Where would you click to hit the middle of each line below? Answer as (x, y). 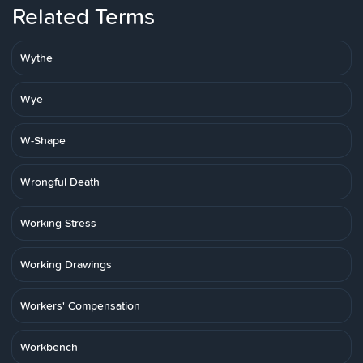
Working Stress (58, 223)
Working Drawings (66, 264)
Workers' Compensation (80, 305)
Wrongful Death (60, 181)
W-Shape (43, 140)
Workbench (49, 347)
